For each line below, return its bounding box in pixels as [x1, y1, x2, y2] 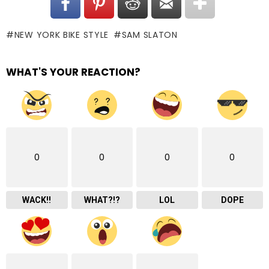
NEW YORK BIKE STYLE [14, 28, 109, 41]
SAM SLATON [121, 28, 178, 41]
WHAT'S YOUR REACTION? [6, 64, 141, 79]
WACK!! [22, 195, 52, 205]
